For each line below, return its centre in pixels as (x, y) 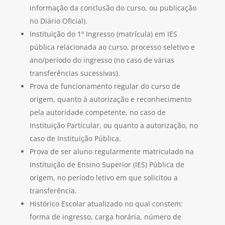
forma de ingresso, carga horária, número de (105, 217)
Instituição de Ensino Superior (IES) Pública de (107, 165)
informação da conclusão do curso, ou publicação (113, 8)
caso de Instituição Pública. (75, 139)
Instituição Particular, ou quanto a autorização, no (114, 126)
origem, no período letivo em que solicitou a (103, 178)
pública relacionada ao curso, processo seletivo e (112, 47)
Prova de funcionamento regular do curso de (105, 86)
